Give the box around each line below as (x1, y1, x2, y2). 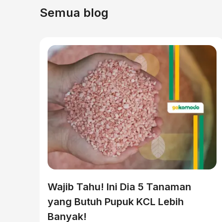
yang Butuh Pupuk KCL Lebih (48, 196, 184, 208)
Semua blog (40, 5, 109, 20)
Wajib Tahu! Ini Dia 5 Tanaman (48, 181, 191, 193)
